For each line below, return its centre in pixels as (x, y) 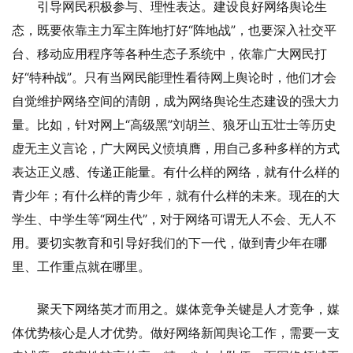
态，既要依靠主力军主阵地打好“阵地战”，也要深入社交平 (174, 30)
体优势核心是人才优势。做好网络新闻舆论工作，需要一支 (176, 332)
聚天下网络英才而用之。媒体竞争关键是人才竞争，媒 (188, 308)
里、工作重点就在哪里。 (81, 266)
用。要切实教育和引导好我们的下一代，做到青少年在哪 (169, 242)
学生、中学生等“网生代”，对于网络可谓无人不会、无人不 (174, 219)
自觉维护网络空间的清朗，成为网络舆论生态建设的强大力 (176, 100)
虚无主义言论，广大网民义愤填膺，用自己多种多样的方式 (176, 148)
